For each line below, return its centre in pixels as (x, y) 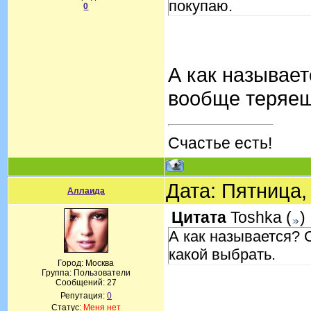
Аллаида (86, 191)
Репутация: (84, 296)
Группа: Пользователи (86, 273)
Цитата (199, 217)
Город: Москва (86, 263)
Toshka (256, 217)
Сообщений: (81, 283)
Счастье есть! (220, 143)
